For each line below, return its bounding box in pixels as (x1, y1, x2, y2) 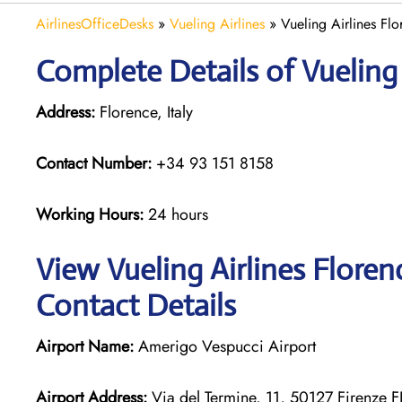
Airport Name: (36, 334, 134, 358)
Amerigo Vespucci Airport (134, 334, 316, 358)
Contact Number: (36, 151, 152, 175)
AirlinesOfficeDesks (36, 13, 153, 34)
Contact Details (36, 286, 236, 324)
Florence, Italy (95, 100, 193, 124)
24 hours (148, 202, 208, 226)
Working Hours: (36, 202, 148, 226)
